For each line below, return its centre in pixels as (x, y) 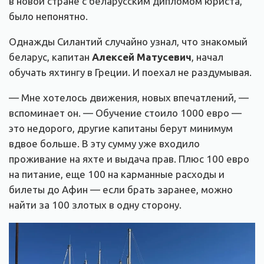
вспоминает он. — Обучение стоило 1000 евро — (125, 113)
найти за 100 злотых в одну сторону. (95, 205)
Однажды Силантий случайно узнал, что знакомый (128, 42)
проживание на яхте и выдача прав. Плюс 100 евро (129, 159)
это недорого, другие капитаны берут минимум (121, 128)
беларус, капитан (50, 57)
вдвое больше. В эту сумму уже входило (104, 144)
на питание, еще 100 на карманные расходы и (117, 174)
